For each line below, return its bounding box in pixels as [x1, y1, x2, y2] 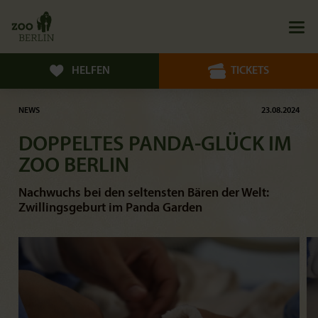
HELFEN [72, 65, 110, 77]
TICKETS [231, 65, 269, 77]
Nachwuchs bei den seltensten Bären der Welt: [18, 187, 269, 200]
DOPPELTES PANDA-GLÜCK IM [18, 134, 292, 156]
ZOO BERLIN [18, 155, 129, 177]
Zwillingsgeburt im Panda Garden [18, 202, 202, 215]
